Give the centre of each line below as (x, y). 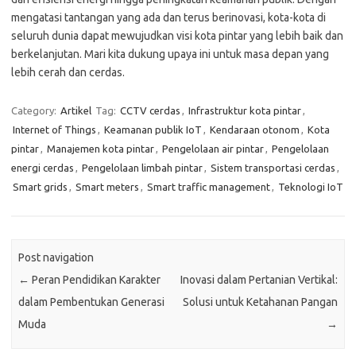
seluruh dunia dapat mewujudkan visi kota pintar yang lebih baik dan (177, 36)
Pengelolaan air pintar (213, 149)
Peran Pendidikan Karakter (95, 280)
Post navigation (56, 258)
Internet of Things (54, 130)
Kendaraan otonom (255, 130)
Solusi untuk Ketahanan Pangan (260, 302)
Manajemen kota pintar (101, 149)
